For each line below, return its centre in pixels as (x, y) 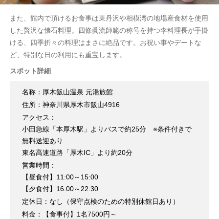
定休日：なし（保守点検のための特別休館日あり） (101, 201)
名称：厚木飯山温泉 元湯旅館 (67, 92)
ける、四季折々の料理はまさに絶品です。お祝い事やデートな (106, 42)
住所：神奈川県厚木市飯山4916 (71, 104)
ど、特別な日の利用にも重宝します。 (68, 55)
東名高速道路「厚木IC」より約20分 (81, 152)
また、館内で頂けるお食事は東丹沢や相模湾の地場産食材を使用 (109, 18)
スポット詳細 (30, 71)
